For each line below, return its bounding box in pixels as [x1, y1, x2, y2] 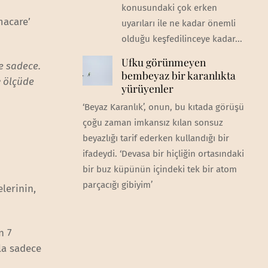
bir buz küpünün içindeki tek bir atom [82, 164, 237, 175]
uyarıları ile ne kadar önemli [121, 18, 236, 29]
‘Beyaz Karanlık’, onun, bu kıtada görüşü [82, 102, 244, 113]
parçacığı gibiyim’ [82, 179, 153, 191]
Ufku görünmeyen [121, 55, 206, 69]
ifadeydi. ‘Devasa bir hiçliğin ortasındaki [82, 148, 244, 160]
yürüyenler [121, 81, 173, 96]
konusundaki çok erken [121, 2, 217, 14]
